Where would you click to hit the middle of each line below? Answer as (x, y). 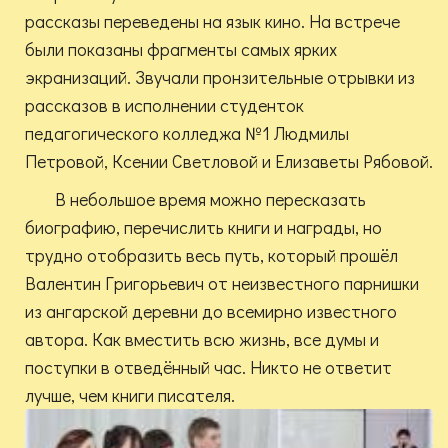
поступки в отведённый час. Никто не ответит (208, 367)
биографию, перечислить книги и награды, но (203, 227)
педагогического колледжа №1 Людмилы (187, 133)
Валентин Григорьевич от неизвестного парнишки (222, 283)
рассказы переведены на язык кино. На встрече (212, 21)
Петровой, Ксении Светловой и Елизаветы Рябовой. (229, 161)
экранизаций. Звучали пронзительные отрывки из (220, 77)
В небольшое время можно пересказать (210, 199)
